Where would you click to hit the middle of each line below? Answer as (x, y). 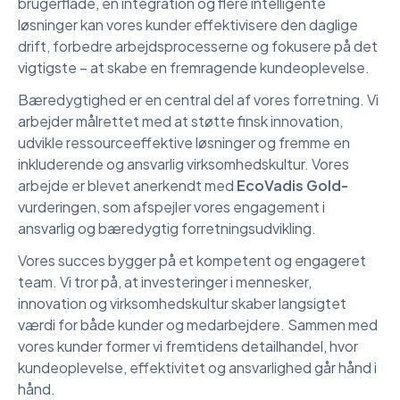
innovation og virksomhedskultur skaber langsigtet (182, 303)
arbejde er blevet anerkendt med (127, 185)
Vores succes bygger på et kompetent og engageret (192, 260)
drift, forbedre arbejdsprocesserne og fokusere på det (198, 46)
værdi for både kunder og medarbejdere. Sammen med (198, 325)
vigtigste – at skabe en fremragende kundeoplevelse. (194, 67)
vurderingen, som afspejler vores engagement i (171, 207)
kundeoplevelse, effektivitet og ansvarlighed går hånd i (197, 367)
